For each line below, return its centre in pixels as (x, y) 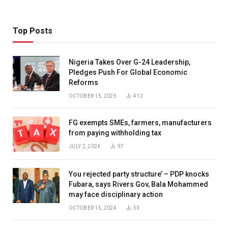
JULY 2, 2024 (85, 147)
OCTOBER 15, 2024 (93, 208)
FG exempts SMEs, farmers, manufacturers (140, 123)
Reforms (83, 83)
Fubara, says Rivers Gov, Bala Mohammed (138, 184)
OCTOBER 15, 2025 (93, 96)
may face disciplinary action (116, 195)
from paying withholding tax (115, 133)
